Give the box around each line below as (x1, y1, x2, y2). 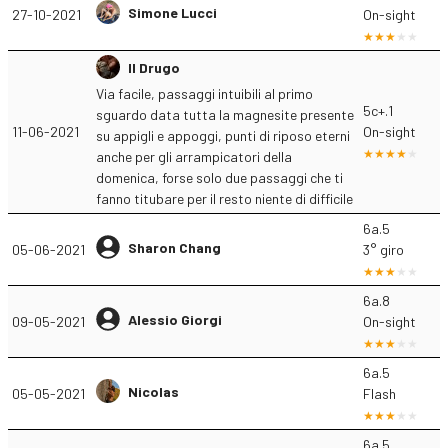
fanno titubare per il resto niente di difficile (96, 190, 353, 207)
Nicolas (128, 382, 179, 400)
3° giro (363, 241, 404, 258)
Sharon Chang (128, 238, 221, 256)
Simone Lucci (128, 3, 217, 21)
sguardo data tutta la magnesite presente (96, 106, 354, 123)
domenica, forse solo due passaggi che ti (96, 169, 343, 186)
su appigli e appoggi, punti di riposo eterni (96, 127, 350, 144)
